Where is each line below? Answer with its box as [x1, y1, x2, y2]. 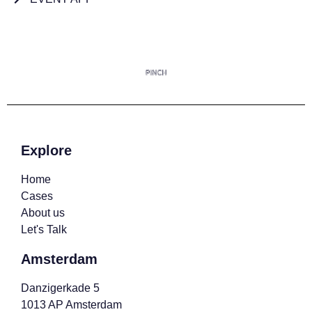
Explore [21, 142, 72, 158]
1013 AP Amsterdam [21, 298, 122, 311]
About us [21, 206, 65, 219]
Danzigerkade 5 [21, 281, 100, 294]
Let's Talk [21, 223, 67, 235]
